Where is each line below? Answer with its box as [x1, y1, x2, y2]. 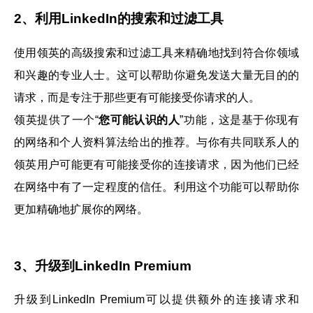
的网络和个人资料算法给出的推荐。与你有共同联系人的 [14, 136, 299, 148]
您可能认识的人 [98, 113, 180, 126]
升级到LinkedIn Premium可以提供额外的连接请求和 [14, 293, 299, 306]
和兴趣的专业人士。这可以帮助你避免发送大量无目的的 [14, 68, 299, 81]
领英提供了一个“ [14, 113, 99, 126]
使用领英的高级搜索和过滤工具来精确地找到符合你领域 [14, 46, 299, 59]
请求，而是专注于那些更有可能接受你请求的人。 [14, 91, 260, 103]
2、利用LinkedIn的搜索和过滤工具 [14, 11, 224, 27]
